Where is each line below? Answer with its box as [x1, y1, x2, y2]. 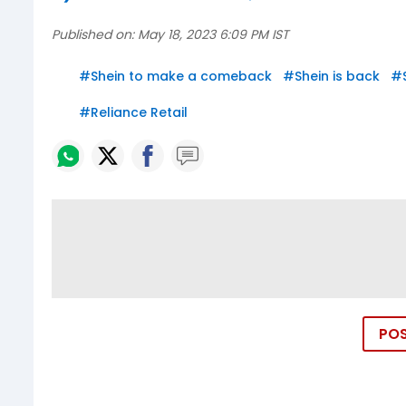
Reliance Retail [91, 103, 188, 122]
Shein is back [295, 67, 380, 86]
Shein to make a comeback [91, 67, 272, 86]
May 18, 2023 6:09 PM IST [138, 25, 289, 44]
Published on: [52, 25, 134, 44]
